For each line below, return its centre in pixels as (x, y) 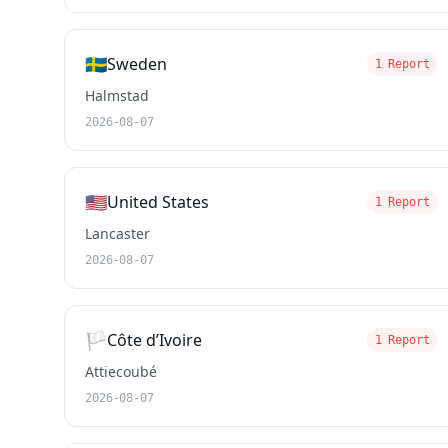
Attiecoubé (121, 371)
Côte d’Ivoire (154, 340)
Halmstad (117, 95)
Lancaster (117, 233)
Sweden (137, 64)
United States (158, 202)
